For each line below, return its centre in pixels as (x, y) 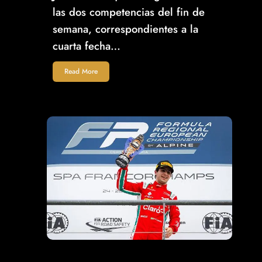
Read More (81, 72)
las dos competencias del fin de (129, 12)
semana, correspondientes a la (125, 29)
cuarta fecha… (87, 46)
